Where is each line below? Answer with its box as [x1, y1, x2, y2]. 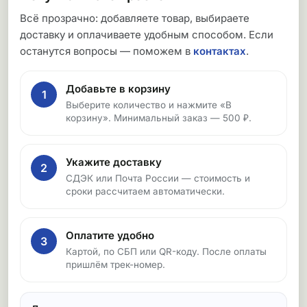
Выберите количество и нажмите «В [66, 99, 232, 110]
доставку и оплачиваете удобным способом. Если [20, 28, 273, 41]
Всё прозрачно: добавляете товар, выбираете [20, 12, 249, 25]
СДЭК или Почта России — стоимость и [66, 173, 250, 184]
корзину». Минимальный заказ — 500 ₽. [66, 112, 251, 123]
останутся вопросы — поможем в [20, 45, 193, 58]
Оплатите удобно [66, 229, 154, 242]
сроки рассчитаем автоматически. [66, 186, 225, 197]
